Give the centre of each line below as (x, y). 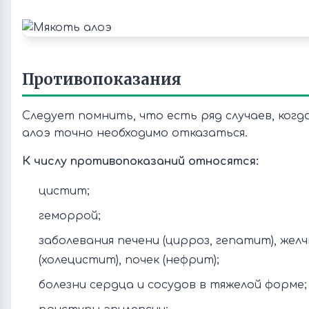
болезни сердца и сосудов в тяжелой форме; (173, 285)
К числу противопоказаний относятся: (140, 161)
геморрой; (70, 216)
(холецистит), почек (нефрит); (129, 260)
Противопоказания (102, 79)
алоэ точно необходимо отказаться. (135, 133)
